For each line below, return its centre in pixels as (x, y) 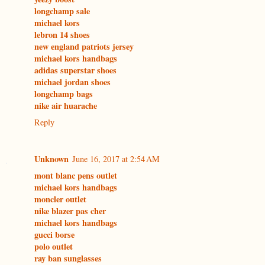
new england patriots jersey (84, 47)
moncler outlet (60, 199)
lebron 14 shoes (62, 35)
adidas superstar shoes (75, 70)
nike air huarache (66, 106)
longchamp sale (62, 11)
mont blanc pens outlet (76, 176)
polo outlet (54, 247)
